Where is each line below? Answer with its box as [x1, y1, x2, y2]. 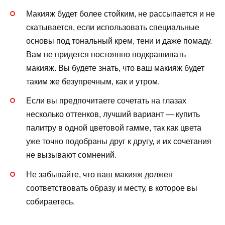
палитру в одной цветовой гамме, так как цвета [26, 124, 201, 133]
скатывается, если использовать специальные [26, 23, 199, 32]
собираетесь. [26, 197, 75, 206]
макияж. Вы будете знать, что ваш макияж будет [26, 64, 204, 73]
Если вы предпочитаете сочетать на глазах [26, 96, 186, 105]
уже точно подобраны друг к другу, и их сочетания [26, 137, 211, 146]
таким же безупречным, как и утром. [26, 77, 160, 86]
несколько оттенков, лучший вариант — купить [26, 110, 200, 119]
